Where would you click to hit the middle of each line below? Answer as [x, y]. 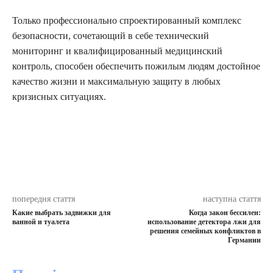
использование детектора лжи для [204, 222]
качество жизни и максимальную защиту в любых [116, 82]
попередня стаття [44, 199]
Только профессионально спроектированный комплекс [127, 21]
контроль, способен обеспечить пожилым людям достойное [136, 66]
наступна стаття [232, 199]
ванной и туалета [41, 222]
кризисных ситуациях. [59, 97]
